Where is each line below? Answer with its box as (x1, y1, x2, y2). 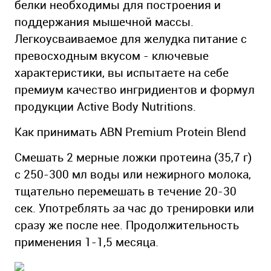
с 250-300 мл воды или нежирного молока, (15, 166, 251, 181)
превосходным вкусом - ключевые (15, 48, 209, 63)
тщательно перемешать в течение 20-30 (15, 183, 237, 198)
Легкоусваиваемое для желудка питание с (15, 31, 247, 46)
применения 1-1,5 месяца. (15, 234, 162, 249)
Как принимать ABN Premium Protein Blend (15, 124, 246, 139)
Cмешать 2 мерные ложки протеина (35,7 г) (15, 149, 252, 165)
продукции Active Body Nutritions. (15, 99, 196, 114)
